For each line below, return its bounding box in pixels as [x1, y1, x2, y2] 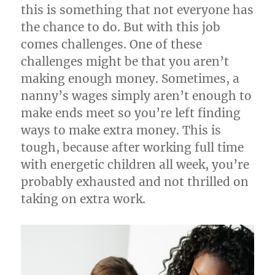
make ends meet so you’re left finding [21, 105, 241, 120]
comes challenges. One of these [21, 36, 203, 52]
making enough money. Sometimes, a [21, 71, 240, 86]
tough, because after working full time [21, 139, 244, 155]
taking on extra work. [21, 191, 146, 206]
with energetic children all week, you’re [21, 157, 250, 172]
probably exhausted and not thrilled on [21, 174, 249, 189]
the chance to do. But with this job [21, 19, 221, 34]
